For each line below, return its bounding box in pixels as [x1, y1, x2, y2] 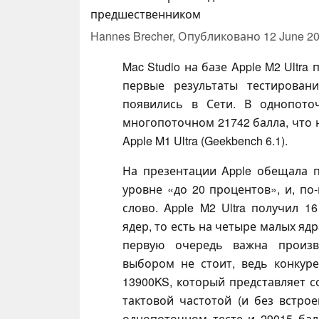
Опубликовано [178, 27, 263, 44]
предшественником [90, 5, 201, 22]
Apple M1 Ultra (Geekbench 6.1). [122, 132, 288, 149]
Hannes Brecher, [90, 27, 178, 44]
